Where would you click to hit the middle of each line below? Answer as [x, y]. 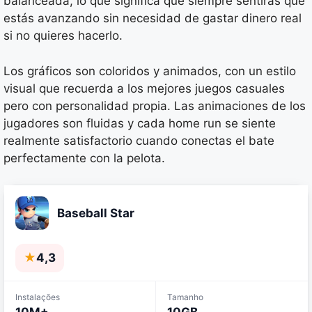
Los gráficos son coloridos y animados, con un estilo [150, 71]
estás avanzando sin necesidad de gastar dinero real [153, 18]
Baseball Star [96, 213]
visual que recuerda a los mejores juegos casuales [144, 88]
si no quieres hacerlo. [63, 36]
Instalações [38, 297]
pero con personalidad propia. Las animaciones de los [155, 106]
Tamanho [185, 297]
